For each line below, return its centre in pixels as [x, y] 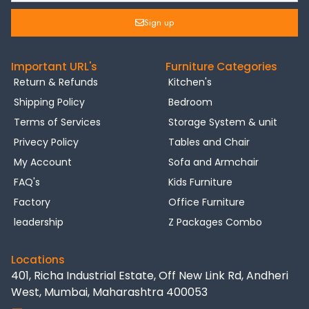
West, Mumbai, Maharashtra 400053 [109, 292]
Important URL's [54, 66]
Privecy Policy [46, 142]
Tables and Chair [209, 142]
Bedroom [190, 102]
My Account [43, 162]
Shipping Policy [49, 102]
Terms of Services [57, 122]
